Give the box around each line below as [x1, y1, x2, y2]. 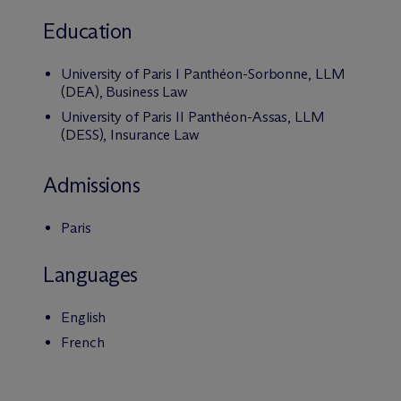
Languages [43, 261, 138, 287]
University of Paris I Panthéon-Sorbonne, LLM [61, 65, 346, 82]
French [61, 334, 105, 351]
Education [43, 18, 132, 44]
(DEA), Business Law [61, 83, 189, 100]
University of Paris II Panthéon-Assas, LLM [61, 108, 325, 125]
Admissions [43, 172, 141, 198]
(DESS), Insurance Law [61, 126, 200, 143]
